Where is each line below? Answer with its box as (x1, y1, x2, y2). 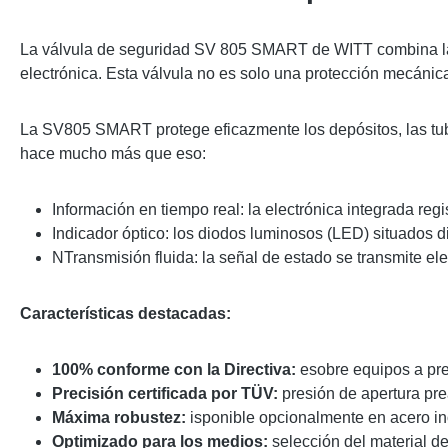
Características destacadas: (20, 305, 231, 322)
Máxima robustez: (52, 409, 186, 426)
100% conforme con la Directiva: (52, 361, 296, 378)
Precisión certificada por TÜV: (52, 385, 278, 402)
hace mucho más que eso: (20, 145, 206, 162)
